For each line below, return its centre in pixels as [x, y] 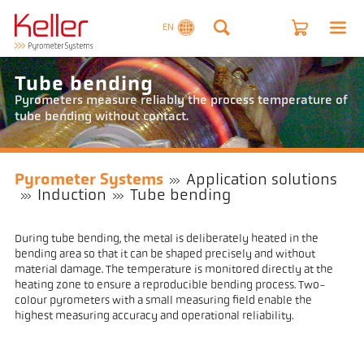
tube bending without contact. [101, 117]
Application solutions [262, 181]
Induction [72, 196]
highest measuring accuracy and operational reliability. [154, 316]
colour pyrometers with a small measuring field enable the [163, 301]
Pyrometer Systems [89, 181]
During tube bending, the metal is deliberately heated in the [166, 239]
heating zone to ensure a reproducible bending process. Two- [170, 285]
